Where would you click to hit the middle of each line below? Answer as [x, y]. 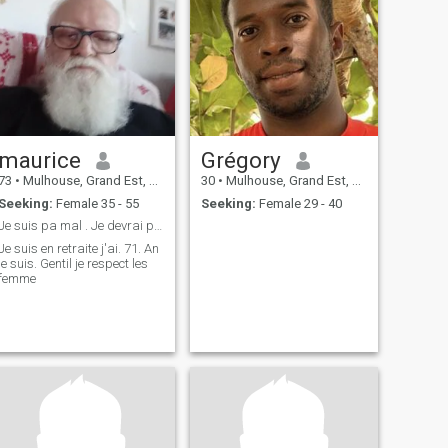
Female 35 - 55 [95, 203]
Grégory [240, 160]
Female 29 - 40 [298, 203]
